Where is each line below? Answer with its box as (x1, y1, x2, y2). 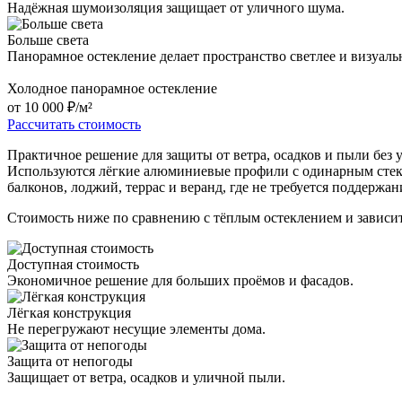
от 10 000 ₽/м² (7, 100, 92, 116)
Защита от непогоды (7, 354, 133, 370)
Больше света (7, 32, 89, 48)
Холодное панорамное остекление (7, 81, 217, 97)
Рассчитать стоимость (7, 117, 141, 133)
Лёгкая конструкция (7, 305, 131, 321)
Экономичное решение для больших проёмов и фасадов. (7, 273, 354, 289)
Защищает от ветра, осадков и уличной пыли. (7, 370, 285, 386)
